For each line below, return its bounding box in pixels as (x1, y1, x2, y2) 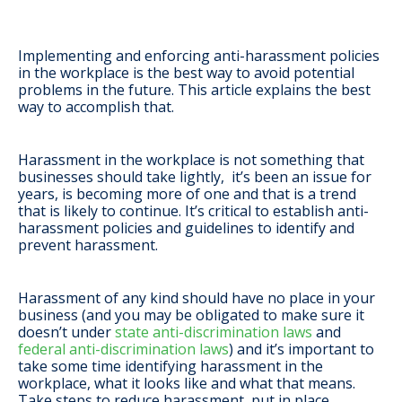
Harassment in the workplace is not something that (18, 150, 364, 170)
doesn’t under (18, 322, 115, 343)
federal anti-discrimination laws (18, 339, 229, 360)
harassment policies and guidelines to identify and (18, 218, 354, 239)
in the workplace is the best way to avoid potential (18, 63, 354, 83)
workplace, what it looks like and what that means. (18, 373, 355, 394)
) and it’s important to (229, 339, 374, 360)
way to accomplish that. (18, 97, 178, 118)
